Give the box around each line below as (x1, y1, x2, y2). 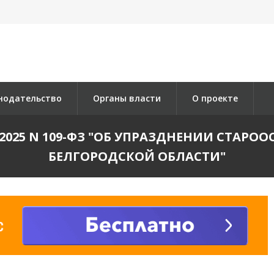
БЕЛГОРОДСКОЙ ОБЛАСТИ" (48, 148, 226, 165)
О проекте (192, 92, 238, 104)
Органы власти (93, 92, 161, 104)
